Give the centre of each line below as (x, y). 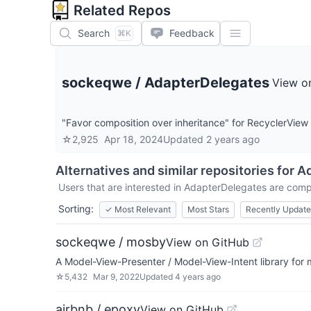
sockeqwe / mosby (111, 242)
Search (94, 33)
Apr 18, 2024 (134, 139)
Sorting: (76, 209)
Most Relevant (143, 209)
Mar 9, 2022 (116, 277)
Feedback (192, 33)
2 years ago (233, 139)
